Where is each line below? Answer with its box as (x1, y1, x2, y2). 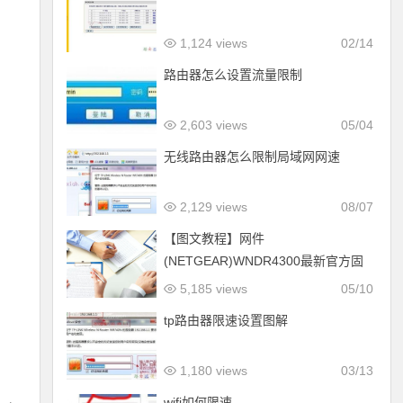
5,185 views (175, 282, 247, 296)
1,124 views (175, 36, 247, 50)
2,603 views (175, 118, 247, 132)
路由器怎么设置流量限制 (163, 67, 302, 82)
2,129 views (175, 200, 247, 214)
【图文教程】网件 (163, 231, 264, 246)
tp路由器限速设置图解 (163, 313, 288, 327)
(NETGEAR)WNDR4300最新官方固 (163, 254, 363, 268)
